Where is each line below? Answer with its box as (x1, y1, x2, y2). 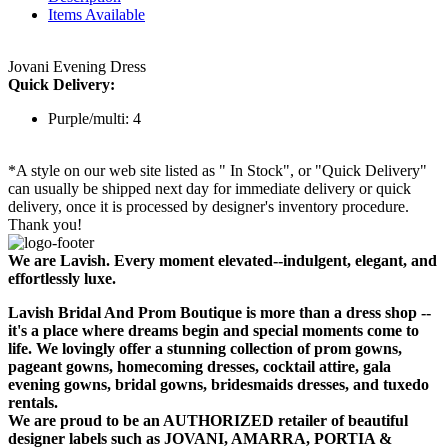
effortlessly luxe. (8, 270, 116, 288)
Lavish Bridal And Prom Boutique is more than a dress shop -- (8, 304, 431, 322)
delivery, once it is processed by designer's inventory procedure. (8, 198, 409, 216)
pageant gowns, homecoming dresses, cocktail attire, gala (8, 358, 391, 376)
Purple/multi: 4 (48, 110, 141, 128)
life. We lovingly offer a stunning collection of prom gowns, (8, 340, 402, 358)
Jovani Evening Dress (8, 58, 146, 76)
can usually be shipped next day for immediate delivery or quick (8, 180, 411, 198)
